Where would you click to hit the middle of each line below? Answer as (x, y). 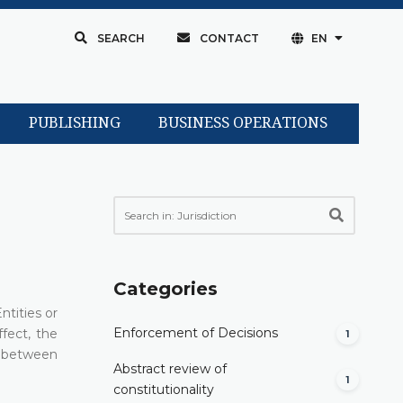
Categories (166, 288)
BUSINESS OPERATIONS (242, 123)
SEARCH (121, 38)
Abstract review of (170, 368)
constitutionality (164, 389)
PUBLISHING (74, 123)
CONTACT (229, 38)
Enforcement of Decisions (196, 333)
